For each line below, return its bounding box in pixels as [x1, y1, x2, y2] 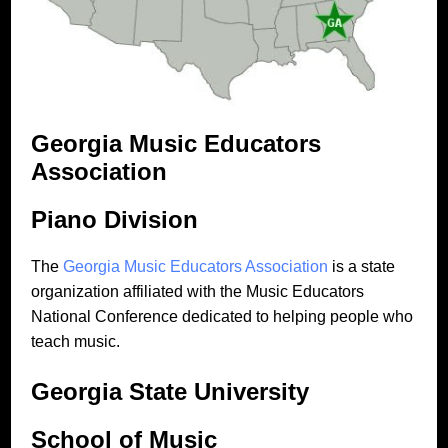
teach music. [31, 332, 121, 350]
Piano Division [31, 206, 199, 234]
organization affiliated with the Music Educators [31, 282, 365, 300]
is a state [328, 257, 396, 275]
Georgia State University [31, 377, 310, 405]
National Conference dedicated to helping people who [31, 307, 414, 325]
